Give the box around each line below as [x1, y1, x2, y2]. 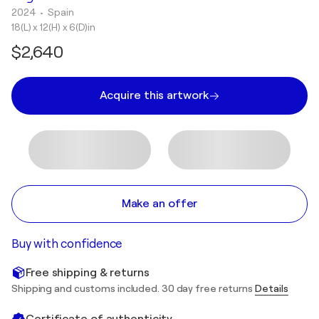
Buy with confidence [11, 237, 122, 251]
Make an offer [121, 197, 198, 210]
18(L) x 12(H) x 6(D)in [11, 21, 95, 33]
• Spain [40, 6, 76, 18]
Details [254, 283, 288, 294]
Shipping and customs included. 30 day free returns [11, 283, 255, 294]
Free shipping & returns [26, 266, 150, 279]
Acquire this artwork [99, 89, 209, 102]
